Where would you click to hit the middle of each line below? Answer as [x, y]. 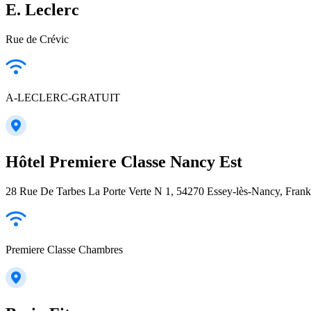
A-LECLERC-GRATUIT [63, 98]
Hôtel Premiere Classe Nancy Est [124, 162]
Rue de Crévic [37, 40]
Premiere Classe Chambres [64, 250]
